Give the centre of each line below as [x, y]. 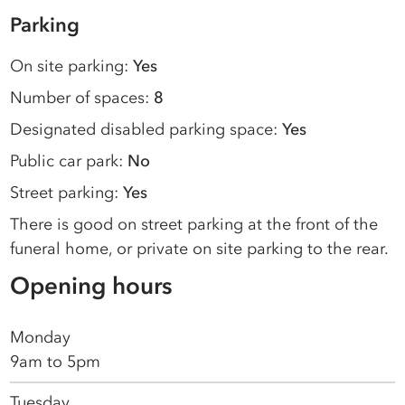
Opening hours [92, 285]
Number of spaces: [82, 97]
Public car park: [69, 160]
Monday [41, 337]
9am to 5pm [56, 361]
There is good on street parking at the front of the [194, 224]
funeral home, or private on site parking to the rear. [200, 248]
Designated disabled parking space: [146, 129]
